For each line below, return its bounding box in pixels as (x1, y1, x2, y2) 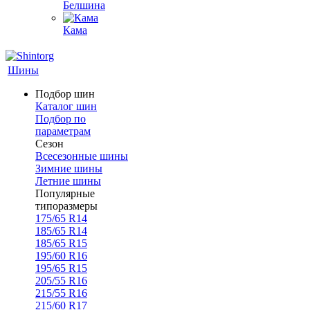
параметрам (35, 125, 91, 137)
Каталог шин (35, 100, 97, 112)
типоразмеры (35, 200, 98, 212)
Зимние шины (35, 163, 102, 174)
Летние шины (35, 175, 101, 187)
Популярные (35, 188, 95, 199)
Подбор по (35, 113, 86, 125)
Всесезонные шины (35, 150, 128, 162)
